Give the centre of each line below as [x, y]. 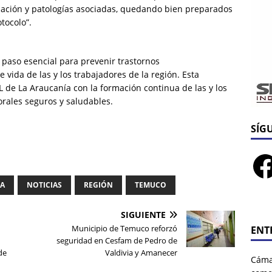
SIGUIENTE [144, 215]
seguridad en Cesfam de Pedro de [117, 241]
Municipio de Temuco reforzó [125, 229]
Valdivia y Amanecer [141, 253]
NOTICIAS [44, 185]
